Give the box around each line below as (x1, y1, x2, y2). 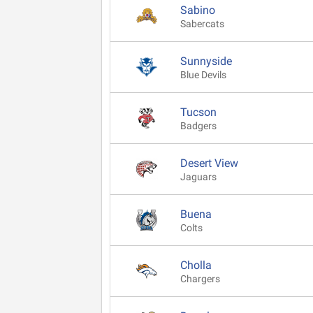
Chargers (180, 272, 220, 285)
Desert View (180, 156, 238, 170)
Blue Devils (180, 68, 226, 81)
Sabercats (180, 17, 224, 30)
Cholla (180, 258, 212, 272)
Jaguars (180, 170, 217, 183)
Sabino (180, 3, 215, 17)
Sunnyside (180, 54, 232, 68)
